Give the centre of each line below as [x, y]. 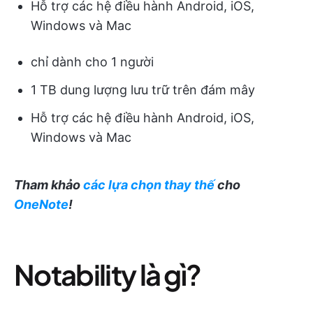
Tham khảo [49, 185]
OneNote [41, 205]
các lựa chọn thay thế [149, 185]
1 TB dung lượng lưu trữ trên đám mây [143, 90]
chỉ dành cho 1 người [92, 62]
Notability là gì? [108, 275]
